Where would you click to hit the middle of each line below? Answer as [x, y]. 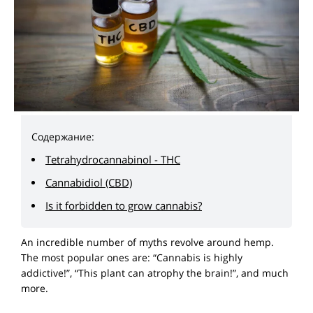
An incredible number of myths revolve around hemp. [147, 242]
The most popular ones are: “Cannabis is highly [132, 258]
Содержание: [63, 137]
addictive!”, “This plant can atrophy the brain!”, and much [155, 273]
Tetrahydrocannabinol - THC [113, 160]
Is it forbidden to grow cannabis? [124, 206]
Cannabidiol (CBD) [89, 183]
